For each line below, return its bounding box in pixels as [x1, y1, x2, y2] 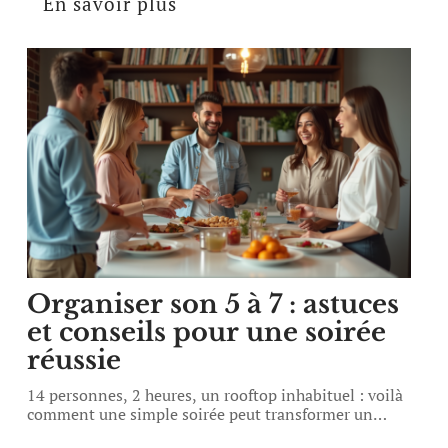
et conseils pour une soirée [27, 316, 387, 348]
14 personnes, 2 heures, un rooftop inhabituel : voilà [27, 384, 404, 406]
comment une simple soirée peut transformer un [27, 403, 374, 425]
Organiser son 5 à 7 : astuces [27, 288, 400, 320]
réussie [27, 344, 122, 376]
